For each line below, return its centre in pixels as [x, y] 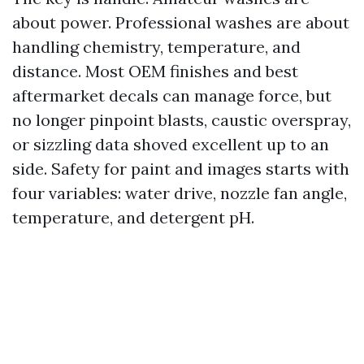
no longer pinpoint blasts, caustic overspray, [182, 120]
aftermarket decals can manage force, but [172, 95]
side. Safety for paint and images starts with [181, 169]
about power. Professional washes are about [181, 22]
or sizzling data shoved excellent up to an [171, 144]
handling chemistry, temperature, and [156, 47]
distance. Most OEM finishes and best [155, 71]
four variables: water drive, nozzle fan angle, [180, 193]
